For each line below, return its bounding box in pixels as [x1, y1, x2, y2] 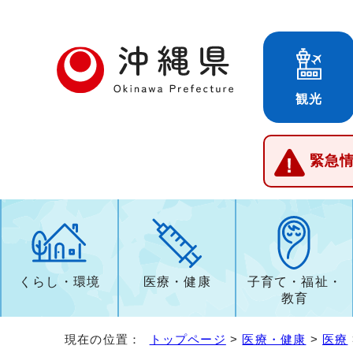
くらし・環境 [18, 274, 101, 288]
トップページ [149, 332, 226, 346]
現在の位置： [65, 332, 150, 346]
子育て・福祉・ [247, 274, 343, 288]
